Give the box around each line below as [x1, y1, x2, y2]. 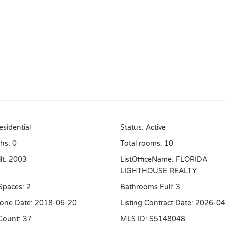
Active [146, 123, 166, 132]
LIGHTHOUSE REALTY [120, 167, 197, 176]
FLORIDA [176, 155, 207, 164]
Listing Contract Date [120, 199, 191, 208]
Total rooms [120, 139, 160, 148]
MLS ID [120, 215, 145, 224]
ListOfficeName [120, 155, 172, 164]
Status [120, 123, 142, 132]
